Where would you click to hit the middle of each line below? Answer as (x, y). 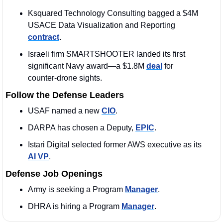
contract (44, 37)
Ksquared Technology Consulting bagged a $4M (113, 13)
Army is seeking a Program (76, 189)
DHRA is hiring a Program (75, 206)
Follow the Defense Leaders (65, 95)
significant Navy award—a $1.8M (87, 66)
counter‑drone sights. (65, 78)
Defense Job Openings (54, 173)
